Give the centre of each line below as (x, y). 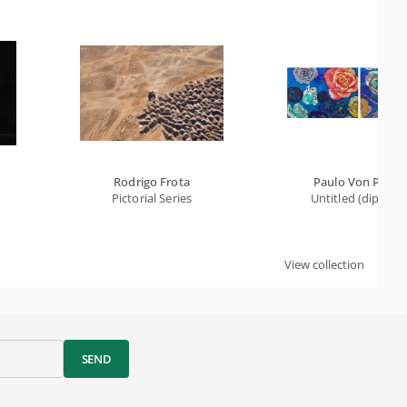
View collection (324, 264)
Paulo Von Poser (359, 181)
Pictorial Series (152, 198)
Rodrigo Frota (152, 181)
